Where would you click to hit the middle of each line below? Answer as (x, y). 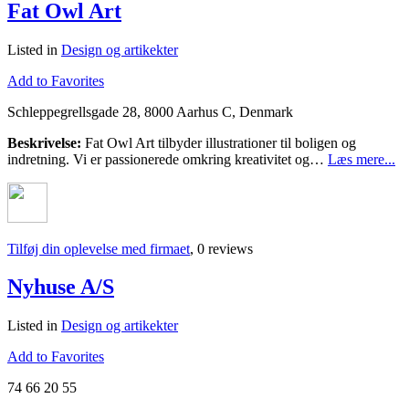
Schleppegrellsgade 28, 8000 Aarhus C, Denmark (150, 111)
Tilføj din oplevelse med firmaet (99, 248)
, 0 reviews (221, 248)
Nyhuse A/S (61, 287)
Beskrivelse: (44, 142)
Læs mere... (362, 159)
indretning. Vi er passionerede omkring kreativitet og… (168, 159)
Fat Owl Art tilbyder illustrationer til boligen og (219, 142)
